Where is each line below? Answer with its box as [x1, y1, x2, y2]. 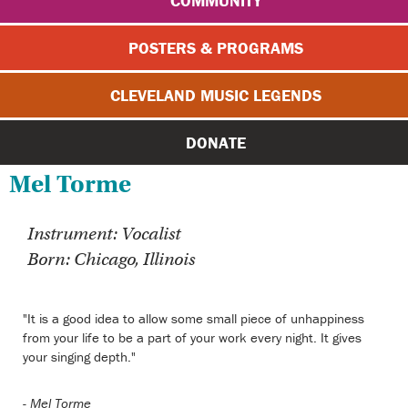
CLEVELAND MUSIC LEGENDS [110, 85, 322, 107]
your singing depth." [23, 347, 136, 365]
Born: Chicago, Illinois [27, 248, 195, 270]
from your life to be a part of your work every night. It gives [23, 328, 362, 346]
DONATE [186, 132, 247, 154]
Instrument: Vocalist [27, 222, 180, 244]
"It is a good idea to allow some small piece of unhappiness [23, 309, 364, 327]
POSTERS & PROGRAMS [128, 37, 304, 59]
